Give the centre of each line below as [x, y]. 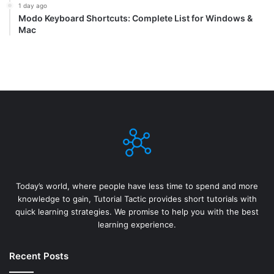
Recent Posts [39, 256]
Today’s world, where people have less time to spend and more [137, 186]
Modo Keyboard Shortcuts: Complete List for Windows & [135, 18]
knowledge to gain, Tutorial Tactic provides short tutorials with [137, 199]
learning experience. [137, 225]
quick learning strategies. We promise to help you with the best [137, 212]
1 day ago [33, 6]
